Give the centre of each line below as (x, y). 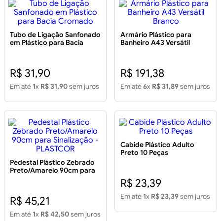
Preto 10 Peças (144, 153)
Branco (132, 51)
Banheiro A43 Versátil (155, 43)
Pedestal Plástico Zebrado (52, 163)
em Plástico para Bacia (47, 43)
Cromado (26, 51)
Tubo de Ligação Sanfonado (55, 35)
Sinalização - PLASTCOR (49, 178)
